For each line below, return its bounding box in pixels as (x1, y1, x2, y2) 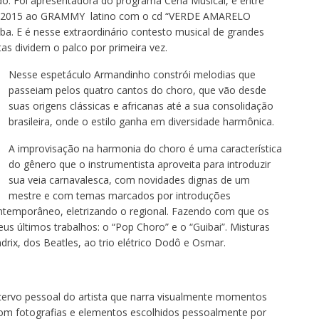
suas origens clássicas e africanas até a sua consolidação (8, 98, 273, 113)
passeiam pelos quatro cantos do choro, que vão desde (8, 83, 266, 97)
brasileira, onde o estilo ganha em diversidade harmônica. (8, 114, 274, 128)
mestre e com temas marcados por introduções (8, 188, 231, 202)
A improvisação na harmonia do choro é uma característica (8, 141, 282, 155)
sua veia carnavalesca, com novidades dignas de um (8, 172, 250, 187)
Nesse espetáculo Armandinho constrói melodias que (8, 67, 256, 81)
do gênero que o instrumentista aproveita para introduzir (8, 157, 271, 171)
